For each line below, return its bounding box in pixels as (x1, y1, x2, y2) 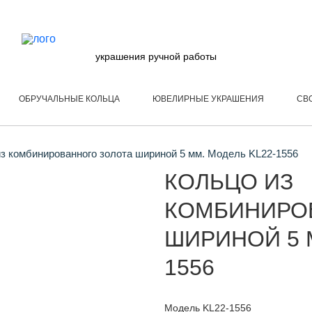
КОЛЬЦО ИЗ (164, 169, 293, 194)
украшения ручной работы (95, 50, 217, 62)
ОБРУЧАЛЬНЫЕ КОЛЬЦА (19, 94, 120, 104)
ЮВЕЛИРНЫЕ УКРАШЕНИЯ (153, 94, 264, 104)
